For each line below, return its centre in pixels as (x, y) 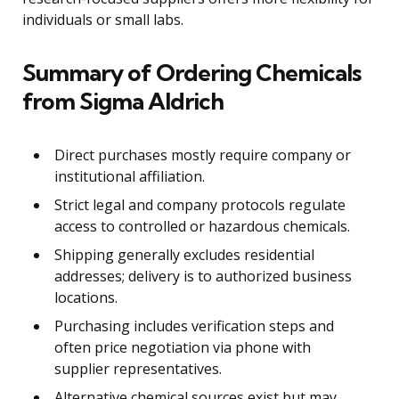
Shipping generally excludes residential (184, 254)
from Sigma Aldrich (123, 101)
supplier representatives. (138, 368)
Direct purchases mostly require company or (203, 155)
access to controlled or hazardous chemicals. (202, 226)
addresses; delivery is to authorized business (203, 276)
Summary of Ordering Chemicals (191, 72)
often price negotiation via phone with (183, 347)
